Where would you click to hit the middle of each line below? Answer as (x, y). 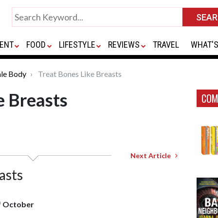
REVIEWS (124, 45)
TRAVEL (166, 45)
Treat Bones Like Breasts (79, 74)
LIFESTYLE (77, 45)
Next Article (153, 155)
